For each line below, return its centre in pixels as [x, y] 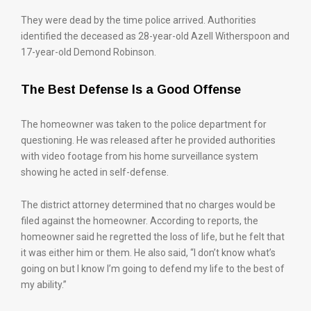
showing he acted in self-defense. [95, 172]
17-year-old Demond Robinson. [89, 52]
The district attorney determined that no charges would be [148, 205]
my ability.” [44, 285]
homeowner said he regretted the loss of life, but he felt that [153, 237]
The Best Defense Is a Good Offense [131, 90]
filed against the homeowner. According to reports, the [140, 221]
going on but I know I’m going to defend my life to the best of [153, 269]
